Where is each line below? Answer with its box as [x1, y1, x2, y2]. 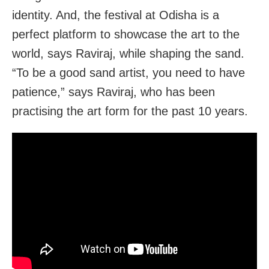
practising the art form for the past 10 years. [12, 104, 248, 118]
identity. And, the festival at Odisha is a [12, 8, 219, 22]
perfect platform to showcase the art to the [12, 27, 240, 41]
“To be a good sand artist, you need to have [12, 65, 245, 79]
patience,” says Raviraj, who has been [12, 85, 215, 98]
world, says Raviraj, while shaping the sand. [12, 46, 244, 60]
